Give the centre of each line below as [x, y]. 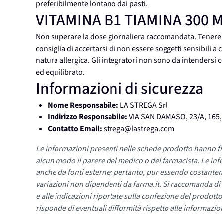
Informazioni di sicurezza [119, 89]
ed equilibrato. [61, 73]
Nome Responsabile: [83, 105]
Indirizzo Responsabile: [87, 117]
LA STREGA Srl [144, 105]
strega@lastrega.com [139, 129]
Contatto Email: [75, 129]
